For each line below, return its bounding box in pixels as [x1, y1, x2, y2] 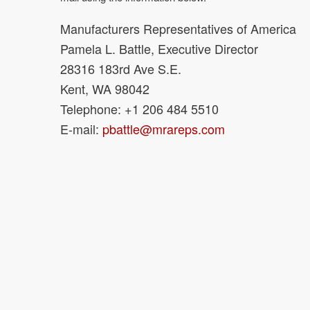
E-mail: [60, 119, 102, 138]
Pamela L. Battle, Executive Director [60, 39, 258, 57]
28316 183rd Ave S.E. [60, 59, 181, 77]
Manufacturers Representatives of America [60, 19, 296, 37]
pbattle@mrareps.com [102, 119, 225, 138]
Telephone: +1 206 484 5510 [60, 99, 219, 118]
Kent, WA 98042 [60, 79, 149, 98]
